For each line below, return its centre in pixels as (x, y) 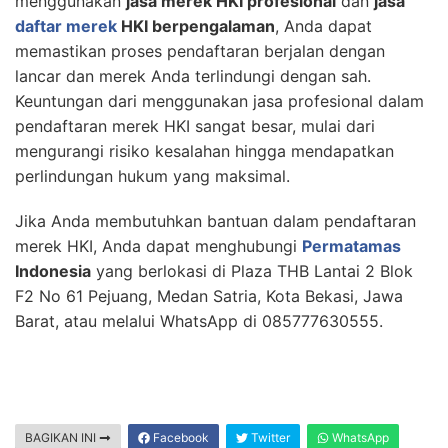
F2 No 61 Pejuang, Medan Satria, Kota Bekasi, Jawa (209, 296)
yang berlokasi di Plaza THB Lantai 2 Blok (252, 271)
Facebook (179, 438)
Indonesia (53, 271)
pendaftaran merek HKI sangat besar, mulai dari (195, 126)
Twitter (269, 438)
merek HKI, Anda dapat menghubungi (158, 246)
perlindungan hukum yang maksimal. (152, 176)
